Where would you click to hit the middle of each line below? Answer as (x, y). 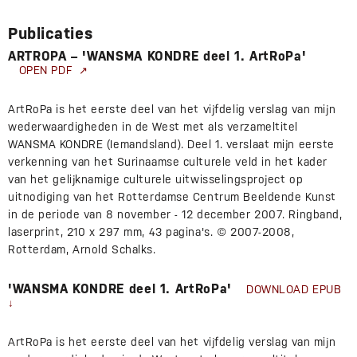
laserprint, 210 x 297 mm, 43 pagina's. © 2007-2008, (151, 232)
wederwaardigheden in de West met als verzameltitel (153, 127)
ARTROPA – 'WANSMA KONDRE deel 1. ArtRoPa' (157, 57)
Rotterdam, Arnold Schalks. (82, 250)
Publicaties (51, 34)
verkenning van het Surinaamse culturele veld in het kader (168, 162)
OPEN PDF (49, 71)
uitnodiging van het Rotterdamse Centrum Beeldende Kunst (172, 197)
